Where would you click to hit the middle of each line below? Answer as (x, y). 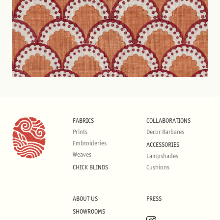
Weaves (82, 154)
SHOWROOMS (89, 211)
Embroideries (90, 143)
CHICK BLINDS (90, 167)
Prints (80, 132)
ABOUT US (85, 199)
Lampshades (162, 156)
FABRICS (83, 121)
